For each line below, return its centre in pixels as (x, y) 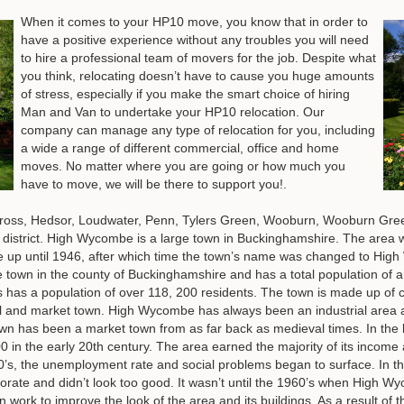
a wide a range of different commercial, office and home (180, 148)
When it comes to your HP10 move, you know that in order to (194, 22)
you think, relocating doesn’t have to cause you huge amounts (197, 76)
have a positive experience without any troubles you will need (195, 40)
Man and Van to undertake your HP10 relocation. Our (173, 112)
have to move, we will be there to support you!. (154, 184)
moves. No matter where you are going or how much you (183, 166)
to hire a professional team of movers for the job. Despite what (198, 58)
